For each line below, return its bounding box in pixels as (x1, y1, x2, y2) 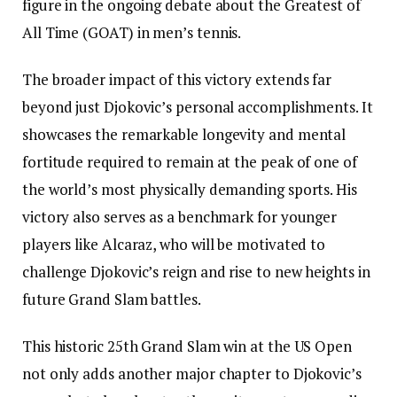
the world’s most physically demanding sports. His (22, 179, 357, 200)
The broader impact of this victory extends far (22, 69, 332, 90)
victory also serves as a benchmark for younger (22, 206, 338, 228)
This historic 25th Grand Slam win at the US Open (22, 336, 352, 357)
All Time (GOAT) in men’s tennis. (22, 22, 242, 43)
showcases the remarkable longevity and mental (22, 124, 346, 145)
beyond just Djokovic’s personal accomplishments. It (22, 97, 373, 118)
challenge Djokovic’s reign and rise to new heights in (22, 261, 370, 283)
